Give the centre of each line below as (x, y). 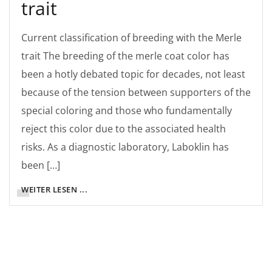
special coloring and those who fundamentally (127, 111)
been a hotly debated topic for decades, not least (133, 74)
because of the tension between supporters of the (136, 93)
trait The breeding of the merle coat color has (125, 56)
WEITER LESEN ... (54, 190)
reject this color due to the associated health (124, 129)
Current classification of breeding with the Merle (131, 38)
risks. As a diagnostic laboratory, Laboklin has (125, 147)
